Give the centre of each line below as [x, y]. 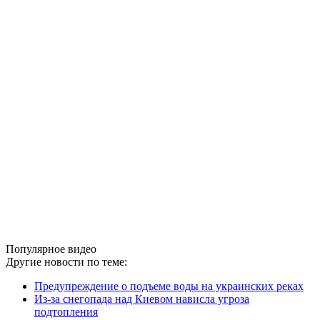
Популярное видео [51, 249]
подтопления [66, 311]
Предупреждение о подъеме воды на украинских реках [169, 286]
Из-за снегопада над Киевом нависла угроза [142, 299]
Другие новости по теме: [66, 261]
